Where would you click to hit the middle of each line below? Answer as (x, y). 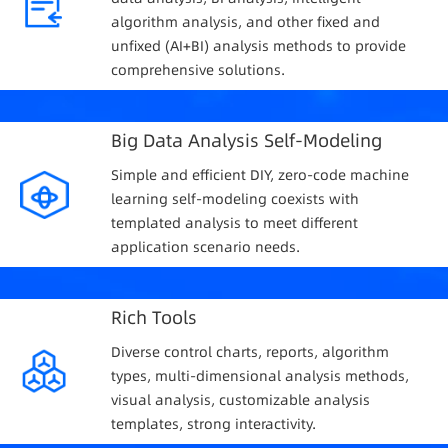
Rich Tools (154, 317)
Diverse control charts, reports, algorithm (250, 351)
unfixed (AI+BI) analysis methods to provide (258, 45)
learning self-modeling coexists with (235, 198)
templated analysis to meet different (234, 222)
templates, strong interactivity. (213, 423)
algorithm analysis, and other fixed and (245, 21)
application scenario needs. (205, 246)
